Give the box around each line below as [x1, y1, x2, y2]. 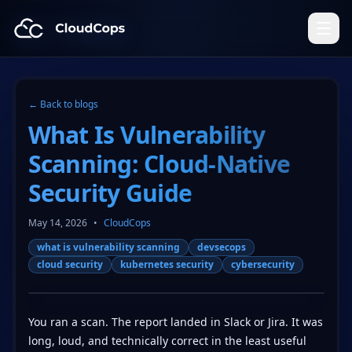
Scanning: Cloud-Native [27, 147, 290, 180]
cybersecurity [230, 257, 295, 271]
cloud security [36, 257, 103, 271]
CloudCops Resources [12, 27, 145, 46]
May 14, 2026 [27, 215, 87, 229]
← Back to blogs [27, 97, 98, 111]
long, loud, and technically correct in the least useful [27, 332, 306, 348]
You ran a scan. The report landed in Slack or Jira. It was [27, 313, 323, 329]
